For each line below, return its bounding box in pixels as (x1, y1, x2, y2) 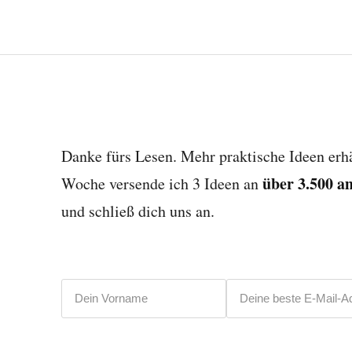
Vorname (61, 280, 110, 295)
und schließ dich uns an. (61, 200, 214, 222)
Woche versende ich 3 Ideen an (61, 173, 262, 195)
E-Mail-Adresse (226, 280, 313, 295)
